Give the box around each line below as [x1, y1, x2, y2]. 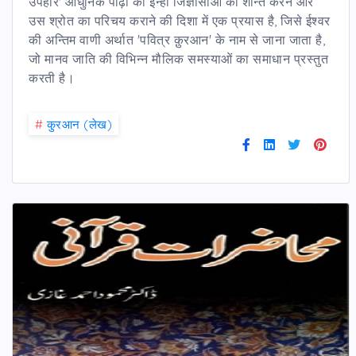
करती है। [29, 69, 75, 86]
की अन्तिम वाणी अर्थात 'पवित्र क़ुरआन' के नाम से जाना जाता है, [29, 31, 325, 48]
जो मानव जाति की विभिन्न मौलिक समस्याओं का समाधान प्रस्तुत [29, 50, 328, 67]
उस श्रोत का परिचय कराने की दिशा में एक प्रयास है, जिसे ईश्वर [29, 12, 331, 29]
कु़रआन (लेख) [46, 116, 112, 132]
